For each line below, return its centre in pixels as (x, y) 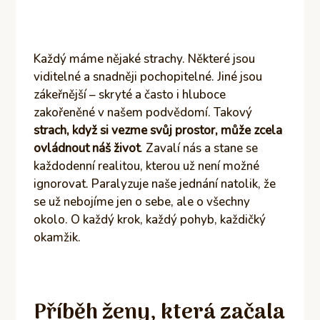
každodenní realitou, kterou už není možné (147, 166)
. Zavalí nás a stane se (199, 148)
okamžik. (57, 237)
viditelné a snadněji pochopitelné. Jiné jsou (148, 76)
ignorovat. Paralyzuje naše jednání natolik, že (155, 184)
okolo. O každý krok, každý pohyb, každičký (150, 219)
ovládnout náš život (87, 148)
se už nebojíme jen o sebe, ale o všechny (142, 201)
